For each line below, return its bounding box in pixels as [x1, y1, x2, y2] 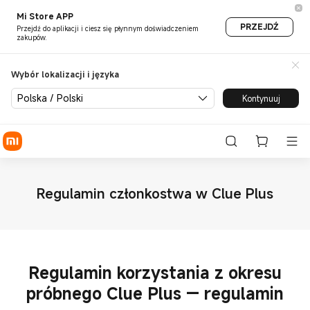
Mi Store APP [17, 10, 73, 21]
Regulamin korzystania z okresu [28, 262, 282, 284]
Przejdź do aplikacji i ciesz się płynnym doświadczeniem [17, 24, 199, 33]
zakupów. [17, 33, 47, 42]
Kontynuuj [241, 92, 280, 104]
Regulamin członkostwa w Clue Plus [37, 184, 273, 203]
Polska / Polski [17, 91, 83, 104]
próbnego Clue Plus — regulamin [26, 282, 284, 305]
